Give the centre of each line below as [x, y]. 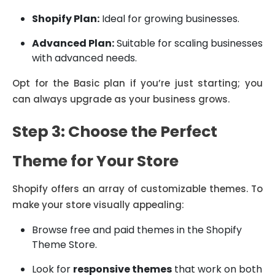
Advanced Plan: [73, 43]
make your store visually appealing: [98, 205]
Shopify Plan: [66, 19]
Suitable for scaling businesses [188, 43]
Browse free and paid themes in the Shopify [137, 230]
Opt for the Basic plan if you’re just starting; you [137, 83]
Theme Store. [64, 245]
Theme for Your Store [95, 161]
